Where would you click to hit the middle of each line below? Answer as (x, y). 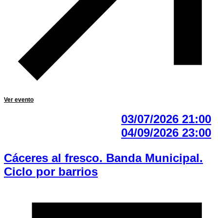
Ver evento (19, 100)
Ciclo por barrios (51, 172)
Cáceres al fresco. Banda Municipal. (103, 158)
